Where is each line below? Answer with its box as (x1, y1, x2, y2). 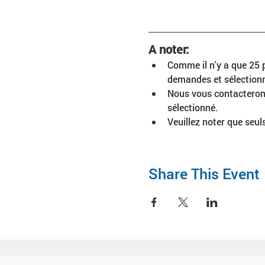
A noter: (148, 41, 189, 57)
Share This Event (148, 164, 260, 183)
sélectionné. (167, 101, 218, 114)
